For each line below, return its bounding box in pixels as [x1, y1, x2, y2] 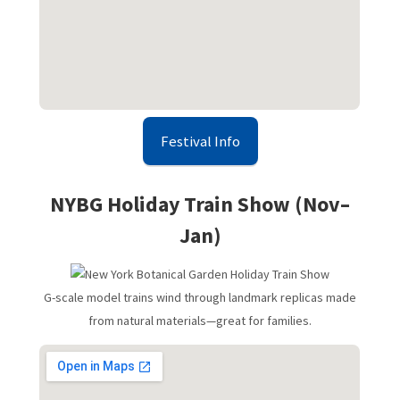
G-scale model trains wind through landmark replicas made [44, 288, 356, 305]
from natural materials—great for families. [88, 312, 312, 329]
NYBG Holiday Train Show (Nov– [50, 189, 350, 218]
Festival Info [160, 130, 240, 151]
